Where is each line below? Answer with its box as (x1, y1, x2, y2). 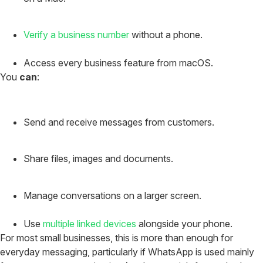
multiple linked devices (43, 217, 136, 230)
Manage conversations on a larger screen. (23, 189, 201, 201)
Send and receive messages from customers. (23, 116, 214, 129)
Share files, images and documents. (23, 153, 173, 165)
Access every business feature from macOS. (23, 57, 213, 69)
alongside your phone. (136, 217, 232, 230)
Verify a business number (23, 29, 129, 41)
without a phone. (129, 29, 203, 41)
